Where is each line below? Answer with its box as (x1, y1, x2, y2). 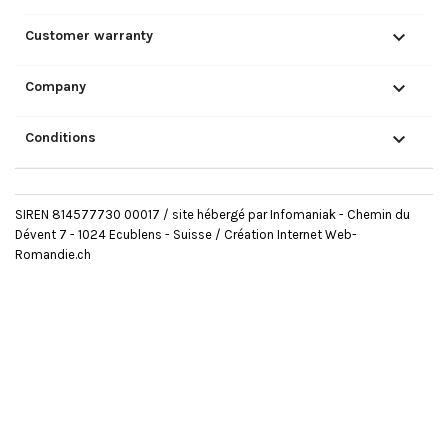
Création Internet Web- (224, 226, 357, 242)
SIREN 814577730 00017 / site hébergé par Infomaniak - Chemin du (15, 206, 410, 222)
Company (25, 77, 86, 95)
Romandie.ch (15, 246, 91, 262)
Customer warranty (25, 26, 153, 44)
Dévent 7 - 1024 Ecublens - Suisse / (15, 226, 224, 242)
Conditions (25, 128, 96, 146)
